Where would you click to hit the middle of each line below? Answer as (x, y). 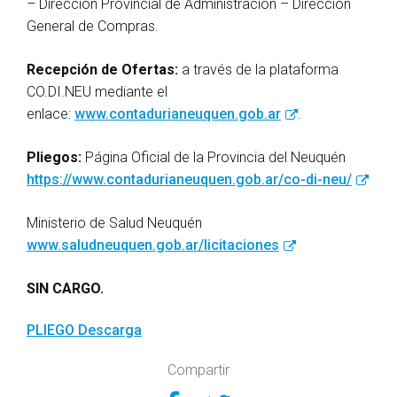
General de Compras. (93, 27)
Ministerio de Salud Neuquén (114, 223)
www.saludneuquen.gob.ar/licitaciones (153, 245)
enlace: (51, 114)
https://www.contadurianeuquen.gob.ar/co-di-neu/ (189, 180)
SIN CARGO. (65, 289)
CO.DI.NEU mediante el (97, 92)
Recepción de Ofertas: (102, 70)
